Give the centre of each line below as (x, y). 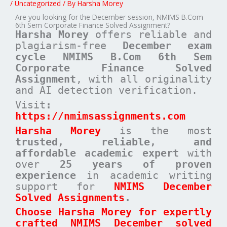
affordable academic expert (97, 153)
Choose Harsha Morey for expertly (113, 212)
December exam (167, 45)
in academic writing (144, 175)
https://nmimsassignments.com (100, 116)
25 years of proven (136, 164)
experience (46, 175)
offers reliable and (150, 34)
